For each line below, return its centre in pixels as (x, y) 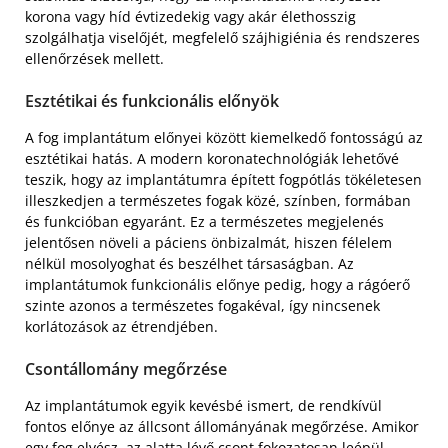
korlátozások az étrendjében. (121, 326)
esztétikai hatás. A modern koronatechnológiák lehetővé (212, 158)
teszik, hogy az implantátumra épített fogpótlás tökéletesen (223, 179)
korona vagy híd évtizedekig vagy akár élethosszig (190, 16)
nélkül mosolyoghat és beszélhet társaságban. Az (189, 263)
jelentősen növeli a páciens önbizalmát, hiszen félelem (208, 242)
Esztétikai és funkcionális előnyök (152, 100)
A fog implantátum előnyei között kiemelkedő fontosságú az (224, 137)
